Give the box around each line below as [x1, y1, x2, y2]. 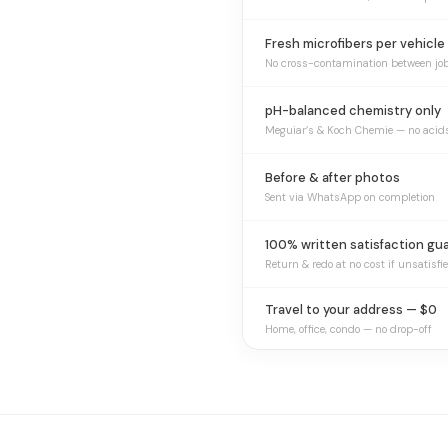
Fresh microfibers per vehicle [265, 35, 445, 52]
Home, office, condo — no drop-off [265, 322, 432, 336]
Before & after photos [265, 169, 400, 186]
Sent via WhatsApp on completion [265, 190, 435, 204]
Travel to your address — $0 [265, 301, 437, 318]
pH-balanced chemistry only [265, 102, 441, 119]
